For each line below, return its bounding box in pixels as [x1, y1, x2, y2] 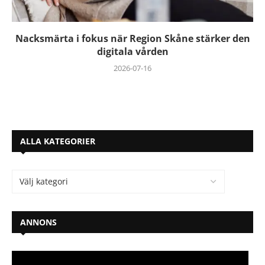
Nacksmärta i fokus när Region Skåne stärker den [15, 32, 250, 45]
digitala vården [96, 45, 169, 58]
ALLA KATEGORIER [20, 135, 95, 147]
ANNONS [20, 216, 57, 228]
